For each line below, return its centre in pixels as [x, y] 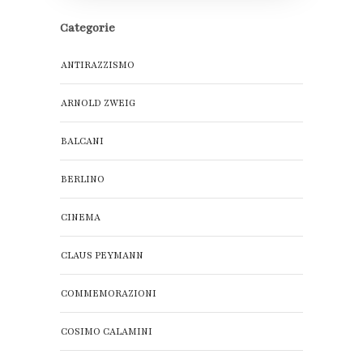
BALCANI [82, 141]
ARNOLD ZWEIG [98, 103]
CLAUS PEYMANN [102, 256]
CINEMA [81, 218]
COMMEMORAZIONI [109, 294]
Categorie [88, 28]
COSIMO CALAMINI [107, 332]
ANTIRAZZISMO [98, 65]
